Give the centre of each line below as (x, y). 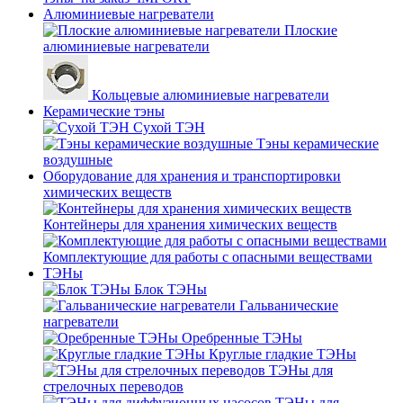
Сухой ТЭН (169, 128)
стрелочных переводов (113, 387)
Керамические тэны (104, 112)
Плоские (311, 31)
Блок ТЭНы (170, 290)
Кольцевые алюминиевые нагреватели (210, 95)
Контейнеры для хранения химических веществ (190, 225)
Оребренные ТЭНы (242, 338)
